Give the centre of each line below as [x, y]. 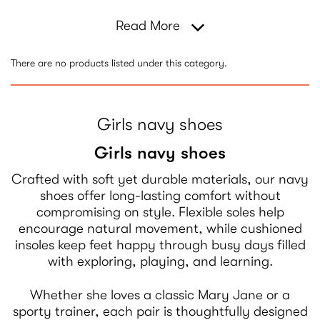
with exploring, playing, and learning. [160, 261]
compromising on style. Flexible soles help [160, 212]
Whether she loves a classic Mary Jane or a [160, 295]
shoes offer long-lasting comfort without [160, 195]
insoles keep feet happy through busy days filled [160, 245]
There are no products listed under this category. [119, 62]
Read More [150, 26]
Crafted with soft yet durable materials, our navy [160, 179]
